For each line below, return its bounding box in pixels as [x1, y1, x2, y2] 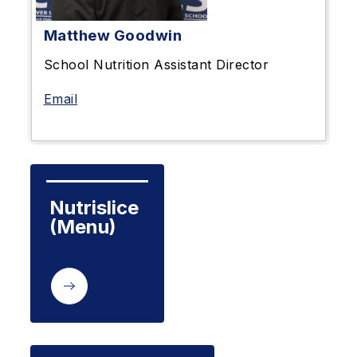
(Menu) [49, 215, 116, 238]
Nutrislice [49, 196, 139, 219]
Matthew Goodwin [43, 26, 182, 45]
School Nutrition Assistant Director [43, 57, 269, 73]
